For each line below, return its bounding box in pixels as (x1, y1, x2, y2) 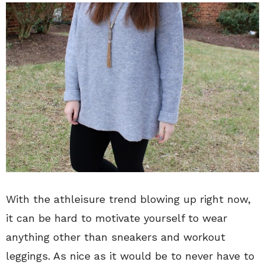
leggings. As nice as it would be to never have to (6, 249, 254, 262)
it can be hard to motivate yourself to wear (6, 211, 227, 224)
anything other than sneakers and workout (6, 230, 225, 243)
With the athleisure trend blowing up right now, (6, 192, 251, 205)
